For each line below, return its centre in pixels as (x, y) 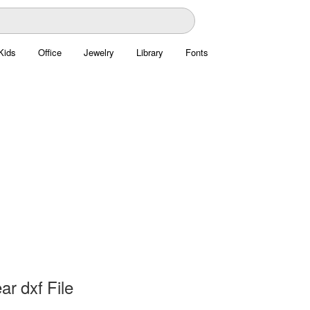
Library (149, 52)
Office (49, 52)
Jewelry (99, 52)
